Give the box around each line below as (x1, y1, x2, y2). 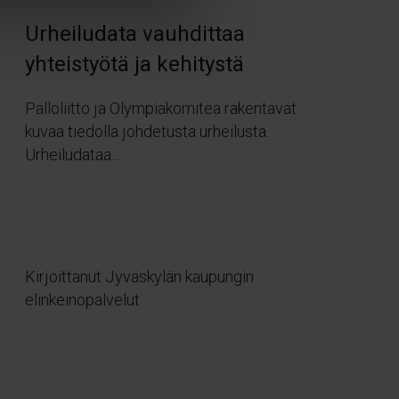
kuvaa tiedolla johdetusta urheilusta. (24, 122, 269, 142)
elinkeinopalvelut (24, 289, 140, 309)
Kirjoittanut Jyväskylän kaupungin (24, 266, 254, 286)
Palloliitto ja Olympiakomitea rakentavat (24, 99, 297, 118)
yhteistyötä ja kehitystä (24, 52, 244, 77)
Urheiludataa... (24, 145, 119, 165)
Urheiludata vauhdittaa (24, 21, 245, 47)
